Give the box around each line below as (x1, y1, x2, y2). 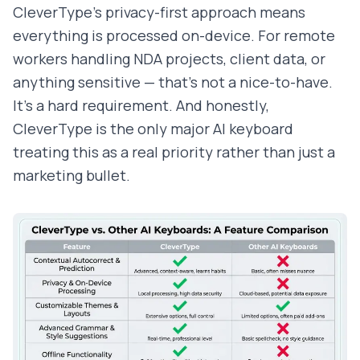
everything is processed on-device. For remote (13, 26, 335, 46)
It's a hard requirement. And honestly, (13, 96, 269, 116)
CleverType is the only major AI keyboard (13, 119, 293, 139)
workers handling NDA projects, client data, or (13, 49, 325, 69)
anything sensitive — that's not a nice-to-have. (13, 72, 333, 92)
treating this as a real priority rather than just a (13, 142, 335, 162)
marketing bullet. (13, 166, 130, 186)
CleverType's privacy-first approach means (13, 2, 305, 22)
